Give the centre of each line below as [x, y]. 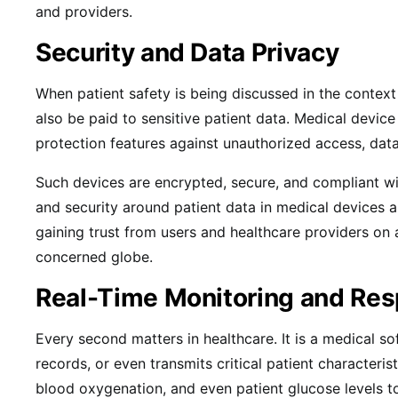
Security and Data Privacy [190, 52]
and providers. [86, 12]
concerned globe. [96, 257]
